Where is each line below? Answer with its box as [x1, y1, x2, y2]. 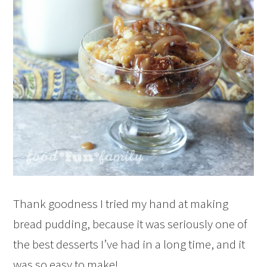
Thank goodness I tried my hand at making [13, 195, 229, 212]
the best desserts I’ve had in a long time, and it [13, 235, 246, 252]
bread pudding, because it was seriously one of [13, 215, 248, 232]
